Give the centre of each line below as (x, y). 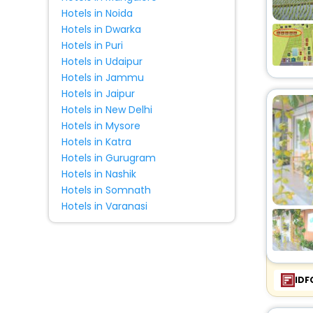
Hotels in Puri (92, 45)
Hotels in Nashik (99, 174)
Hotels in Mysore (101, 126)
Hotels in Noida (97, 13)
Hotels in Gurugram (108, 158)
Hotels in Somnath (106, 190)
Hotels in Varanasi (104, 206)
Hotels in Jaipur (98, 94)
